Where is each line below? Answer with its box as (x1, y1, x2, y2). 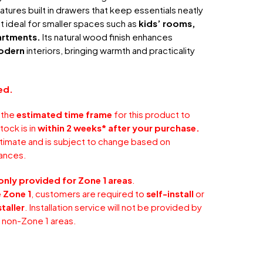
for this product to (112, 108, 191, 120)
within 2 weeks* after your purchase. (38, 122, 200, 133)
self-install (146, 187, 194, 199)
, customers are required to (31, 187, 147, 199)
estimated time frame (16, 108, 113, 120)
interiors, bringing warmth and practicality (25, 44, 195, 56)
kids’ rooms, (137, 17, 196, 29)
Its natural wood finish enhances (41, 31, 173, 42)
